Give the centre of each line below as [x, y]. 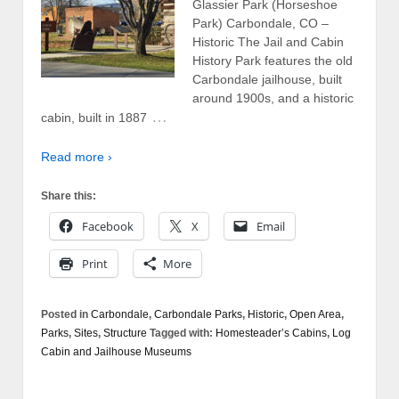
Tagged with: [181, 334]
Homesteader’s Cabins [271, 334]
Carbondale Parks [198, 315]
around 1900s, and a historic [273, 98]
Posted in [66, 315]
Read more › [77, 156]
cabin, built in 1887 [94, 118]
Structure [125, 334]
